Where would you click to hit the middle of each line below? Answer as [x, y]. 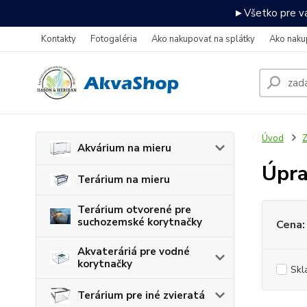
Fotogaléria [114, 39]
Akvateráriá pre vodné [134, 252]
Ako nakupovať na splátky [203, 39]
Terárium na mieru [124, 180]
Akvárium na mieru [124, 148]
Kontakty [59, 39]
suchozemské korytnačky [140, 222]
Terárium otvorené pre [134, 210]
